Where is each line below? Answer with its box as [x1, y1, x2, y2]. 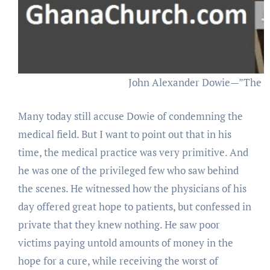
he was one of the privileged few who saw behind [17, 163, 239, 177]
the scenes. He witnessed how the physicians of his [17, 181, 246, 195]
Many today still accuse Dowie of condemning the [17, 108, 243, 123]
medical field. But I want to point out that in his [17, 127, 231, 141]
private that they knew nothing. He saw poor [17, 217, 220, 231]
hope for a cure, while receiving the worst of [17, 253, 218, 268]
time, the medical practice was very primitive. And [17, 145, 248, 159]
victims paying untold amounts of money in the [17, 235, 233, 250]
